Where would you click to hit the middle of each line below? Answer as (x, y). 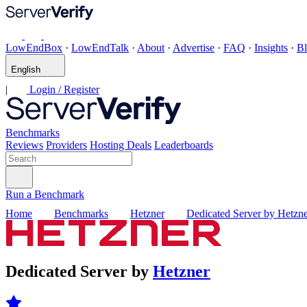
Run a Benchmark (45, 194)
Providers (66, 145)
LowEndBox (34, 48)
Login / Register (63, 89)
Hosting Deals (121, 145)
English (26, 70)
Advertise (194, 48)
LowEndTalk (100, 48)
